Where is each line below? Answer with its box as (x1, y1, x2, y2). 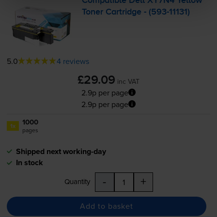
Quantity (64, 176, 90, 186)
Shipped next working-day (15, 145, 106, 157)
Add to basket (79, 201, 133, 212)
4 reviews (56, 55, 89, 66)
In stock (15, 156, 43, 168)
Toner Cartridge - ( (82, 8, 152, 17)
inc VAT (117, 76, 139, 86)
